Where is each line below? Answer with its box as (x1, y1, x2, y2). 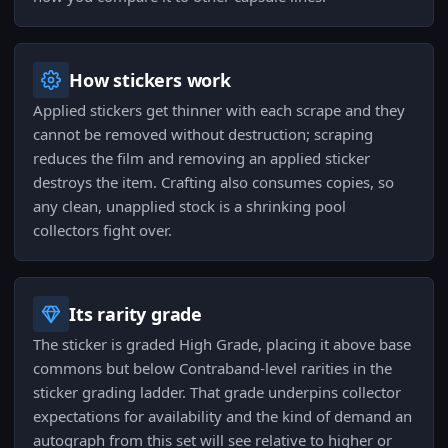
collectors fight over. (33, 220, 172, 241)
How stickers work (69, 68, 231, 93)
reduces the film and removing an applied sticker (33, 148, 370, 169)
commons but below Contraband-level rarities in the (33, 358, 392, 379)
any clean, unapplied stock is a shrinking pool (33, 196, 346, 217)
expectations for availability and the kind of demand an (33, 406, 412, 427)
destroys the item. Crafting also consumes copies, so (33, 172, 394, 193)
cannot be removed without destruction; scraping (33, 124, 373, 145)
